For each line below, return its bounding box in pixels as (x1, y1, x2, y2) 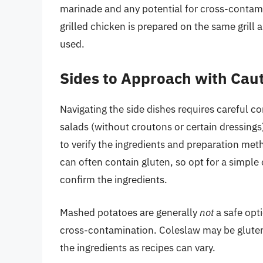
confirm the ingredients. (60, 173, 167, 187)
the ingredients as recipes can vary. (60, 241, 215, 254)
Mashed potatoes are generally (60, 205, 200, 219)
